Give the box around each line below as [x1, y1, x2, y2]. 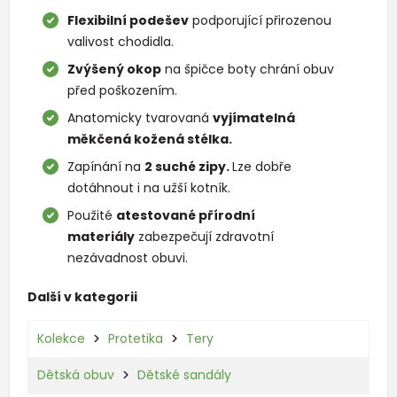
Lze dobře [232, 157, 292, 175]
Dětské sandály [136, 365, 231, 384]
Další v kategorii [27, 287, 137, 306]
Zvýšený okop [67, 59, 162, 78]
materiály [67, 227, 136, 245]
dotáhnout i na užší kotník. [67, 178, 231, 197]
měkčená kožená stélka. [67, 129, 233, 148]
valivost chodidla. [67, 32, 175, 51]
